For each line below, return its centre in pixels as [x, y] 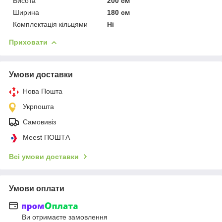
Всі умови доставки [44, 156]
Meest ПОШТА [46, 137]
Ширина [26, 12]
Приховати [28, 42]
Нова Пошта [43, 91]
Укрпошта [38, 106]
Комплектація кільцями [50, 24]
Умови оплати [37, 188]
